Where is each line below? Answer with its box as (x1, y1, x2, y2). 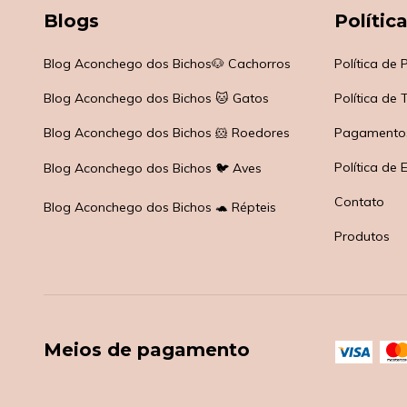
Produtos (333, 228, 390, 245)
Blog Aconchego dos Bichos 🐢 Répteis (44, 199, 276, 216)
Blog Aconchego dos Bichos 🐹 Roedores (44, 124, 290, 142)
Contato (333, 194, 384, 211)
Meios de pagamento (44, 339, 250, 362)
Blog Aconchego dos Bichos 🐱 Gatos (44, 90, 269, 107)
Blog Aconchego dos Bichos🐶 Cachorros (44, 55, 291, 73)
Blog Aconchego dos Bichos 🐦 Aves (44, 160, 262, 177)
